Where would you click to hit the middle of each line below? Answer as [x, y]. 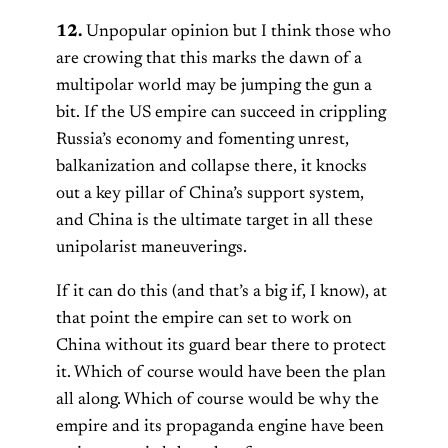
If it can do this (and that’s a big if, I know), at [221, 292]
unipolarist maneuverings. [151, 248]
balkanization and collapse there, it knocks [211, 167]
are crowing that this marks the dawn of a [209, 59]
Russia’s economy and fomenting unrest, [202, 140]
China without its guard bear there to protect [221, 346]
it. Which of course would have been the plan [221, 373]
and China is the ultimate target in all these [214, 221]
